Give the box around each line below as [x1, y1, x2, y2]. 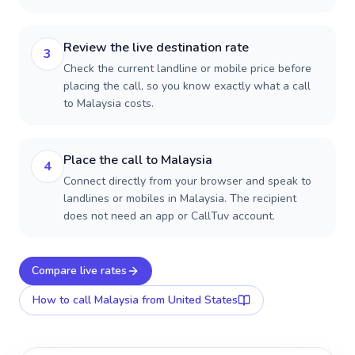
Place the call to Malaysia [63, 151, 212, 169]
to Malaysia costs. [63, 96, 154, 111]
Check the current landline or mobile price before [63, 61, 311, 76]
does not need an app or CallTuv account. [63, 208, 275, 223]
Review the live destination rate [63, 39, 249, 56]
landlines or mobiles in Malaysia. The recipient [63, 191, 296, 206]
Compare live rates [32, 263, 127, 278]
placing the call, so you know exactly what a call [63, 78, 311, 94]
